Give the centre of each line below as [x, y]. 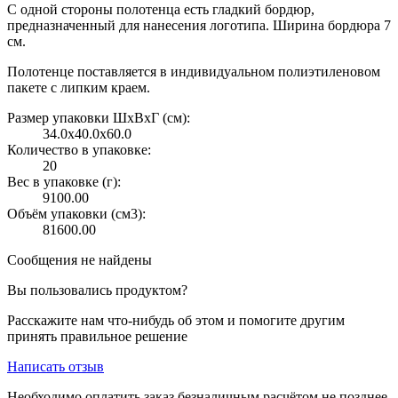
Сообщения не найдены [80, 259]
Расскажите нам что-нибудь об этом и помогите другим [176, 320]
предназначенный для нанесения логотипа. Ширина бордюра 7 [199, 25]
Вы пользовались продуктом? [97, 290]
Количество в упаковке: [79, 149]
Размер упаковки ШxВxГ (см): [99, 117]
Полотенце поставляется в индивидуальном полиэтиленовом [194, 71]
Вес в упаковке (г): [64, 181]
